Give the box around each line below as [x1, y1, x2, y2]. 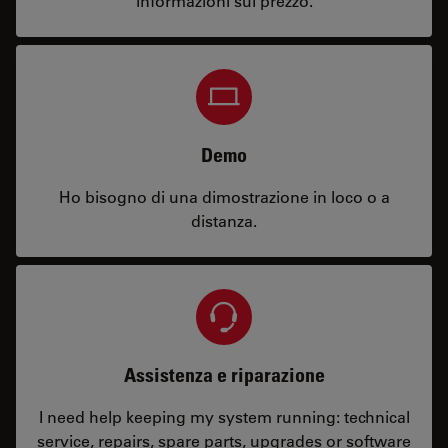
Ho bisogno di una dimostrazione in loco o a [58, 186, 390, 207]
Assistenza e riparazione [123, 363, 325, 387]
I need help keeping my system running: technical [38, 406, 410, 427]
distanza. [191, 210, 257, 231]
